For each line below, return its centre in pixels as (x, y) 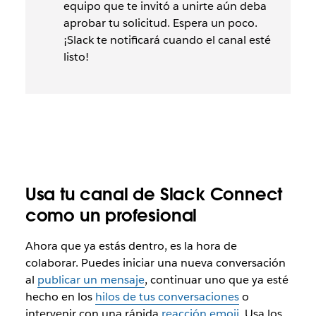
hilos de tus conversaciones (167, 297)
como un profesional (111, 216)
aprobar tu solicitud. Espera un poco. (160, 23)
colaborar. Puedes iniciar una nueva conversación (155, 263)
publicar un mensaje (91, 280)
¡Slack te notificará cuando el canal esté (167, 40)
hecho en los (60, 297)
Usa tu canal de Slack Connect (154, 195)
